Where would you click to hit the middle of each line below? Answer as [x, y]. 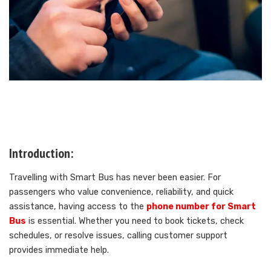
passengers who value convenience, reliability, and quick [121, 192]
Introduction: [41, 153]
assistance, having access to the [78, 207]
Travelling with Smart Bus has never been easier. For [115, 178]
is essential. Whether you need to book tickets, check [135, 221]
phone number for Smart [201, 207]
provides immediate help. [59, 250]
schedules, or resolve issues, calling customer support [118, 236]
